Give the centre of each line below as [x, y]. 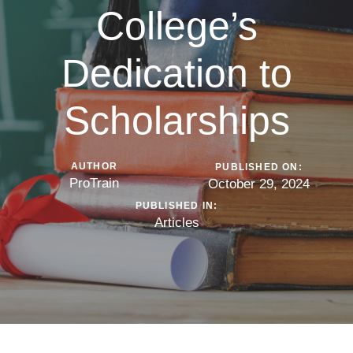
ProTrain [94, 183]
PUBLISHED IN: [176, 205]
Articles [176, 222]
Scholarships [176, 121]
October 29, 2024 [259, 184]
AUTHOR [94, 166]
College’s [176, 26]
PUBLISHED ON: [259, 167]
